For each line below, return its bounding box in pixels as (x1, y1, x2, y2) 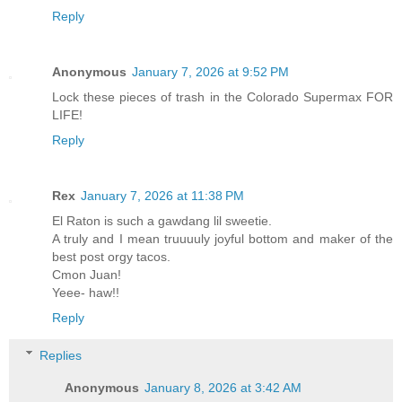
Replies (39, 347, 83, 363)
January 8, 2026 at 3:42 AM (144, 380, 302, 395)
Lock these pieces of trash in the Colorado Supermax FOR (52, 89, 393, 104)
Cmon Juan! (52, 267, 121, 282)
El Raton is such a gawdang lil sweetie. (52, 213, 272, 228)
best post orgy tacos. (52, 249, 170, 264)
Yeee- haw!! (52, 284, 119, 300)
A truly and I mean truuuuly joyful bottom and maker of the (52, 231, 393, 246)
